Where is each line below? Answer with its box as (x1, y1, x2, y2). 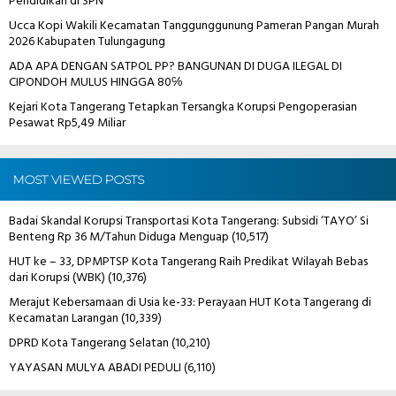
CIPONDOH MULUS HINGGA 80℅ (9, 72, 182, 93)
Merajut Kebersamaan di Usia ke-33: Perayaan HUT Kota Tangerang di (9, 292, 371, 313)
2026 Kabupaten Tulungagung (9, 31, 165, 52)
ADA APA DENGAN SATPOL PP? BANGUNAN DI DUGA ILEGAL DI (9, 56, 342, 77)
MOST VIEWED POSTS (13, 171, 144, 187)
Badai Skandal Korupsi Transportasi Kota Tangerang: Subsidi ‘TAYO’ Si (9, 210, 369, 232)
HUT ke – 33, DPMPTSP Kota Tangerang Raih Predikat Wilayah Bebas (9, 251, 368, 272)
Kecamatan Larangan (9, 308, 118, 329)
